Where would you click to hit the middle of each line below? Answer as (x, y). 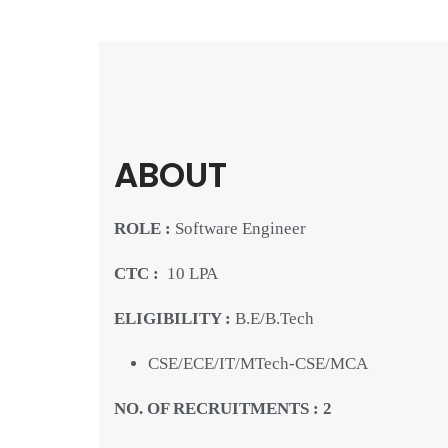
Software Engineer (238, 228)
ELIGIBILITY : (174, 318)
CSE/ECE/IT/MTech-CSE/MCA (257, 363)
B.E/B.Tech (274, 318)
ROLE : (142, 228)
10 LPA (192, 273)
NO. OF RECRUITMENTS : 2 (222, 408)
